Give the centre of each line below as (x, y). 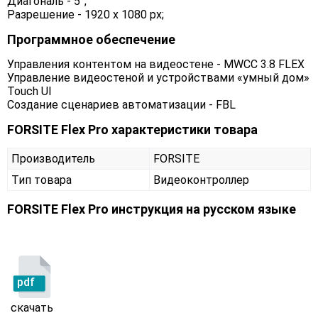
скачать (32, 308)
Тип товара (42, 180)
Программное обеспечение (91, 40)
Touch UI (29, 92)
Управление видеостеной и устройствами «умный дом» (158, 78)
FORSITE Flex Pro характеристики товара (132, 130)
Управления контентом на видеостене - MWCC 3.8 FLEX (156, 65)
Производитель (53, 159)
